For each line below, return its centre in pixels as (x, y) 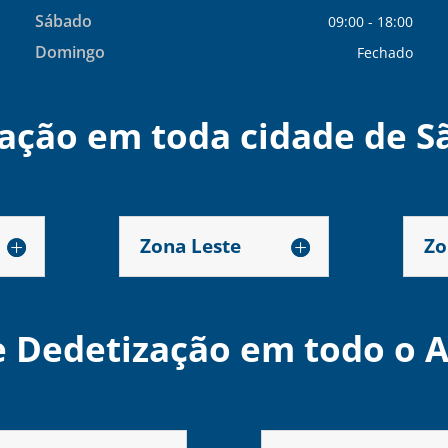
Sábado (63, 21)
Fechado (385, 52)
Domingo (69, 52)
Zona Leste (191, 246)
